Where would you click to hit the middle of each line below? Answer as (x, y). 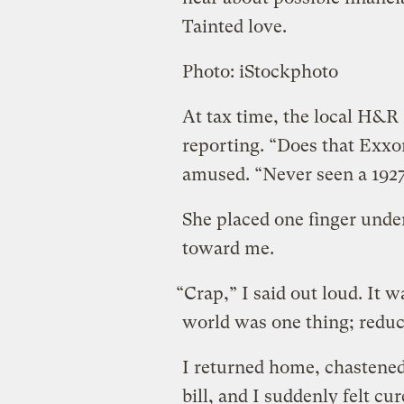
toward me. (228, 248)
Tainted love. (234, 26)
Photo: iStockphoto (260, 71)
